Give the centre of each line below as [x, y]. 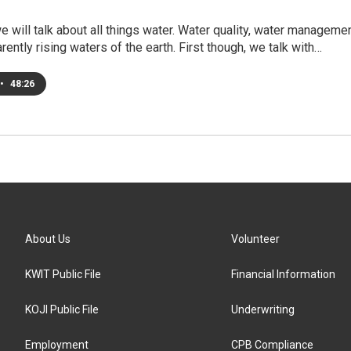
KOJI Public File [62, 309]
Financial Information [284, 274]
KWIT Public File [63, 274]
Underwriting [263, 309]
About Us [48, 239]
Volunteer [256, 239]
